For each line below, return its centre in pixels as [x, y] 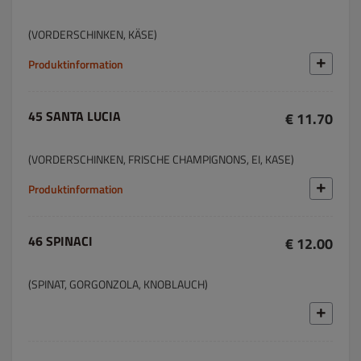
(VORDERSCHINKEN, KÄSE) [93, 34]
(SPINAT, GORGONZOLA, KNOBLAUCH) [118, 284]
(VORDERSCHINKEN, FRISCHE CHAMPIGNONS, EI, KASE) [161, 159]
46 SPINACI [60, 241]
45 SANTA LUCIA [75, 116]
